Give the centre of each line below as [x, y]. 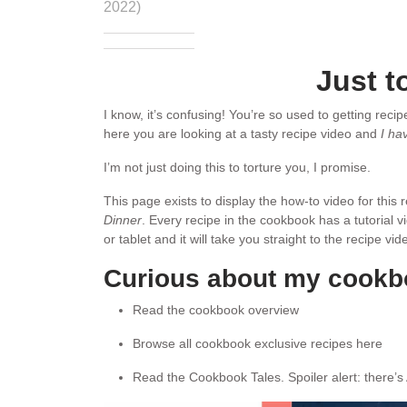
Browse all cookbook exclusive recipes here [258, 343]
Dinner [123, 219]
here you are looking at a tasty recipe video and [242, 133]
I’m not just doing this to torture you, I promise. [237, 167]
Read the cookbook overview [216, 309]
